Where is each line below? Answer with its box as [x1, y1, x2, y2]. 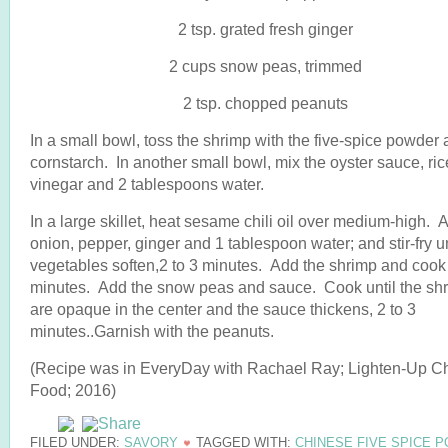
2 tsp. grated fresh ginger [177, 20, 353, 38]
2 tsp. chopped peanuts [182, 94, 348, 112]
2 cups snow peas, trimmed [168, 57, 362, 75]
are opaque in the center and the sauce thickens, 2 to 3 [30, 300, 416, 318]
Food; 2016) [30, 381, 116, 399]
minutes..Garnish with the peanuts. [30, 322, 274, 340]
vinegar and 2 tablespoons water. [30, 175, 264, 193]
